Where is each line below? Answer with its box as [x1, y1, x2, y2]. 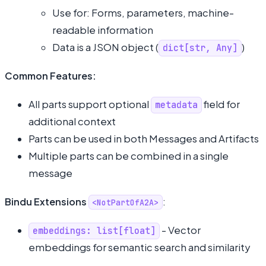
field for [202, 97, 240, 110]
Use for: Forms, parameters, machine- [52, 6, 234, 19]
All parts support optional [28, 97, 151, 110]
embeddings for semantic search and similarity [28, 240, 250, 254]
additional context [28, 115, 116, 128]
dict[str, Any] [163, 42, 238, 54]
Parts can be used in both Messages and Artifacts [28, 132, 259, 145]
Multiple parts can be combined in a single [28, 149, 229, 162]
